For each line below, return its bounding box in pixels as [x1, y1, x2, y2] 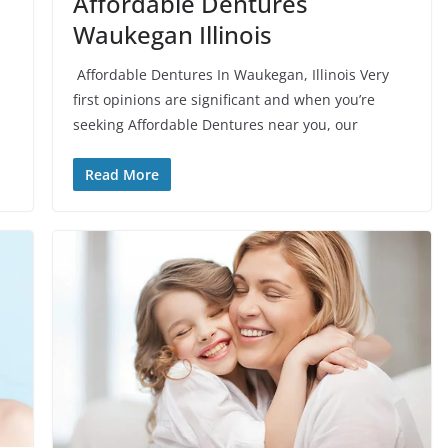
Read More [84, 164, 159, 184]
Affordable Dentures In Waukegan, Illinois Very [72, 64, 389, 84]
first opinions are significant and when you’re [72, 89, 375, 109]
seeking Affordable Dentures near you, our [72, 114, 358, 134]
